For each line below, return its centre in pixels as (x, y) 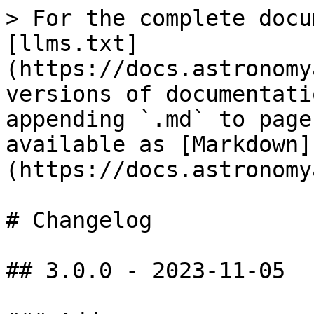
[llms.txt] (72, 43)
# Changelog (79, 220)
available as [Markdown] (159, 144)
